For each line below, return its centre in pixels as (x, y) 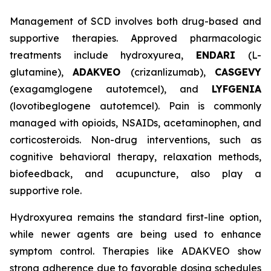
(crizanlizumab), (173, 72)
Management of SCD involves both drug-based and (135, 21)
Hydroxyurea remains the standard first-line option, (135, 217)
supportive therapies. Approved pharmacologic (135, 38)
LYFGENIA (237, 89)
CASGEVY (238, 72)
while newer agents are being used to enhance (135, 234)
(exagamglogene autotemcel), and (111, 89)
